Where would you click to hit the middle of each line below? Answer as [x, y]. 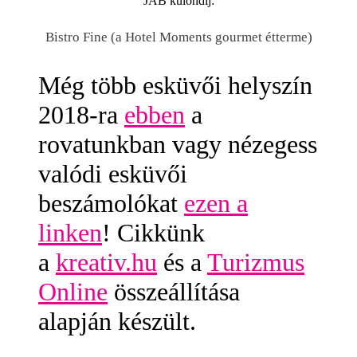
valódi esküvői [113, 173]
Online [73, 291]
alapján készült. [117, 321]
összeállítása [174, 291]
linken [70, 232]
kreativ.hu [106, 262]
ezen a [216, 203]
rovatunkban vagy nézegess [178, 144]
